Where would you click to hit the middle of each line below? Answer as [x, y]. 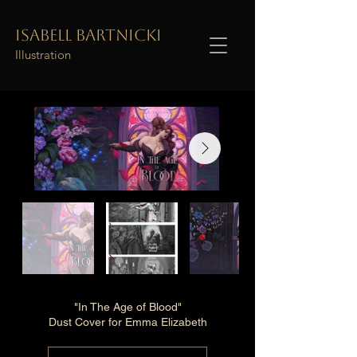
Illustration [43, 55]
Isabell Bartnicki [88, 35]
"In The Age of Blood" [127, 307]
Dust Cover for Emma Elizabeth [127, 322]
